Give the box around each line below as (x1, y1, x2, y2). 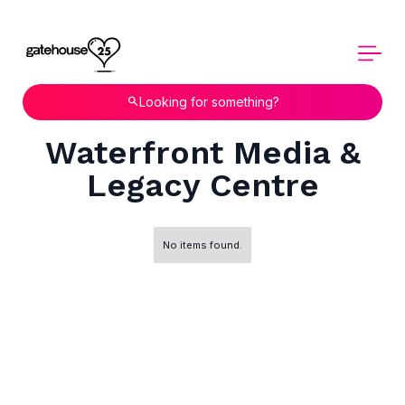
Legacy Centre (86, 166, 319, 205)
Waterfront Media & (44, 134, 361, 173)
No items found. (163, 238, 242, 251)
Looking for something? (138, 94, 279, 110)
